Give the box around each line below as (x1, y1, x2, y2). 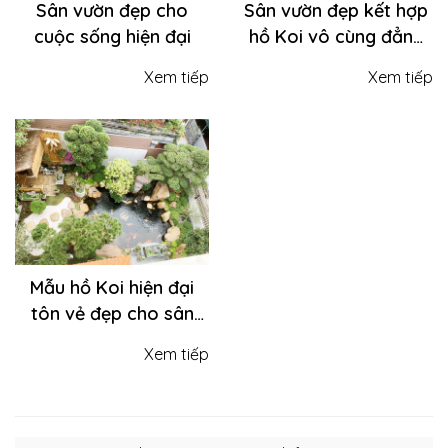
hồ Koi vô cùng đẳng (248, 25, 424, 48)
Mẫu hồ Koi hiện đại (30, 275, 194, 299)
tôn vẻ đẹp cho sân (30, 301, 194, 325)
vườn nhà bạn (55, 327, 169, 351)
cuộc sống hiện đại (33, 25, 191, 48)
